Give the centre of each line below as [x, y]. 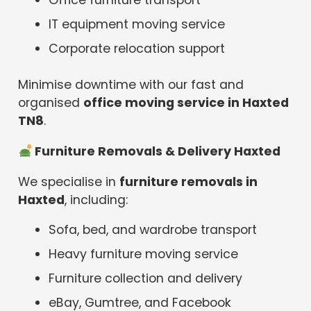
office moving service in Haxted [186, 103]
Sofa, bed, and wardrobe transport [153, 230]
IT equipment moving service [137, 25]
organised [51, 103]
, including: [96, 200]
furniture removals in [189, 182]
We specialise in [69, 182]
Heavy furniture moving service [144, 254]
